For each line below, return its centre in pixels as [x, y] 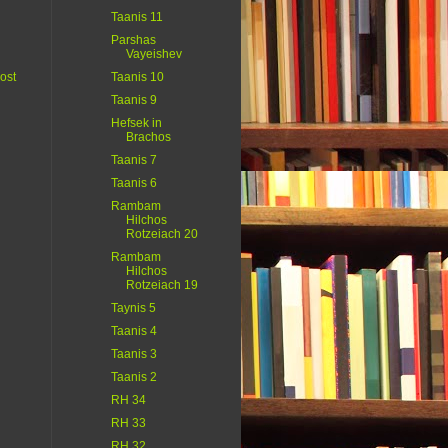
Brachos [148, 137]
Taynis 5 [133, 308]
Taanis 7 [133, 160]
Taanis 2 [133, 377]
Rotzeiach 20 [161, 234]
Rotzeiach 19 [161, 285]
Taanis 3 [133, 354]
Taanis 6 [133, 183]
